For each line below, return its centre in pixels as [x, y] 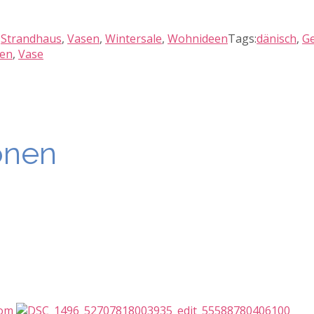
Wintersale [134, 39]
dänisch [277, 39]
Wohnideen [198, 39]
